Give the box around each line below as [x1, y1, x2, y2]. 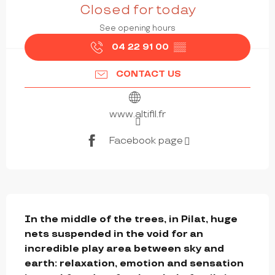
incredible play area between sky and [25, 243, 224, 255]
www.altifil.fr [109, 109, 166, 121]
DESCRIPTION [6, 193, 98, 220]
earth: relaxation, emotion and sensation [25, 258, 244, 270]
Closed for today [79, 2, 196, 18]
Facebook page [109, 134, 183, 147]
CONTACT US [116, 69, 181, 80]
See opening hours [99, 23, 176, 34]
